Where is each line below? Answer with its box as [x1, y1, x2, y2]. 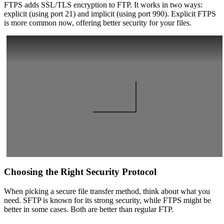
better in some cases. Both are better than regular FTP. [4, 204, 173, 213]
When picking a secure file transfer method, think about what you [4, 186, 210, 195]
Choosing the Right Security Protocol [4, 166, 156, 177]
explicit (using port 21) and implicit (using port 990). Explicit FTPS [4, 9, 216, 18]
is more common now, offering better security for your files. [4, 18, 191, 27]
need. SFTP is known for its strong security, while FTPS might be [4, 195, 211, 204]
